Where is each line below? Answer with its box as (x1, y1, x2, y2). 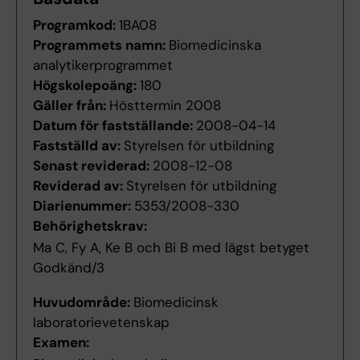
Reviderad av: (33, 177, 126, 195)
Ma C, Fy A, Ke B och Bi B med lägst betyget (33, 239, 309, 257)
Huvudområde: (33, 293, 133, 312)
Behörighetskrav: (33, 217, 147, 235)
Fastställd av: (33, 137, 124, 155)
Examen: (33, 333, 89, 352)
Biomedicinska (169, 36, 261, 55)
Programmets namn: (33, 36, 169, 55)
